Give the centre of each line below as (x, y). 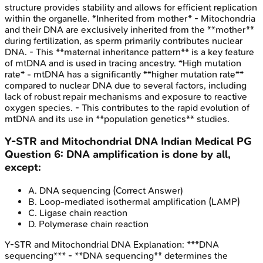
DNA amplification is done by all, (149, 155)
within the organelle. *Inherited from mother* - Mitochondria (130, 18)
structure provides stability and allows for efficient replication (131, 7)
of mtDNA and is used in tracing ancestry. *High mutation (123, 63)
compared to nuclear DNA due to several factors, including (126, 85)
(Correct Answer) (147, 191)
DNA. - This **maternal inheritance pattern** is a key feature (129, 52)
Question (29, 155)
